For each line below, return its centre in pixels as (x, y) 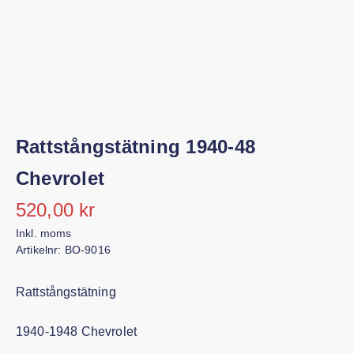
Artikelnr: (40, 218)
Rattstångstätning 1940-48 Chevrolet (177, 147)
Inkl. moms (42, 201)
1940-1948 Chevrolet (74, 300)
